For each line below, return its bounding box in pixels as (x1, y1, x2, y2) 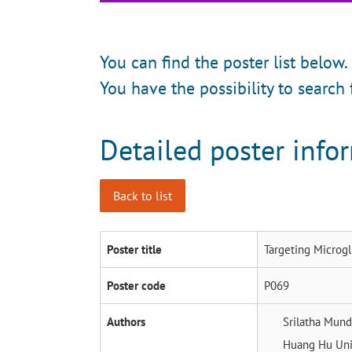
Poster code (107, 278, 166, 294)
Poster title (107, 242, 162, 258)
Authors (107, 314, 145, 330)
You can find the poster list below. (100, 51, 348, 74)
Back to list (113, 188, 172, 204)
